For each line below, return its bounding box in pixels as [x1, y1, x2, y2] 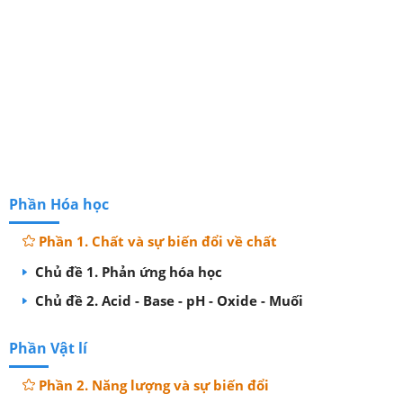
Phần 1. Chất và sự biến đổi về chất [39, 231, 277, 250]
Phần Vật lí [9, 337, 87, 358]
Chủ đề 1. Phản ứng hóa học [31, 262, 222, 281]
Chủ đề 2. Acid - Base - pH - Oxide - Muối [31, 291, 303, 309]
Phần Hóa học [9, 193, 109, 214]
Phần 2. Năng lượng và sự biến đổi [39, 375, 269, 394]
